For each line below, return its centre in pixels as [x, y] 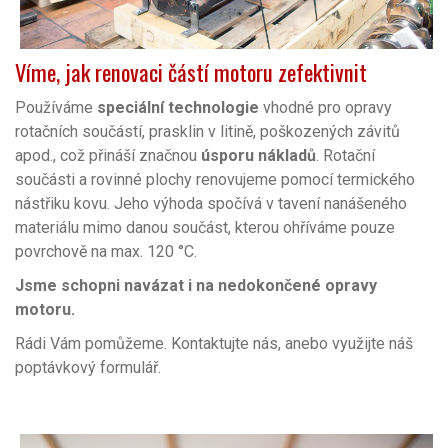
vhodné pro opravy [325, 107]
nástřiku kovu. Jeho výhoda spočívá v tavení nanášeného [211, 203]
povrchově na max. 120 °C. [106, 251]
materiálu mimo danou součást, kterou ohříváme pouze [205, 227]
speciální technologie [178, 107]
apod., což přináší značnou [108, 155]
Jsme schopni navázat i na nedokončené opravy [196, 285]
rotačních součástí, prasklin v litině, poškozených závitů [207, 131]
